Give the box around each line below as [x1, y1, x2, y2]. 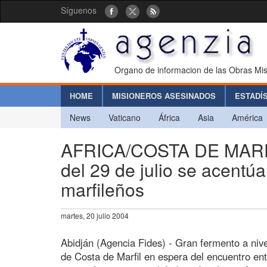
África [159, 111, 180, 123]
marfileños [61, 176, 144, 202]
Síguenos [61, 4, 97, 16]
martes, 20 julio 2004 [61, 210, 129, 221]
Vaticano [108, 111, 141, 123]
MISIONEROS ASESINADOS [112, 89, 216, 101]
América [232, 111, 263, 123]
